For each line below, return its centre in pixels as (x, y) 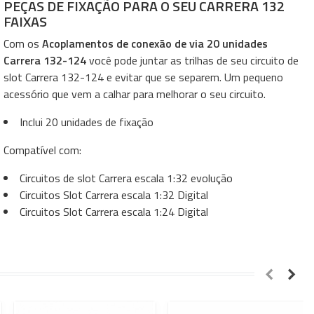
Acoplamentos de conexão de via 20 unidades (155, 43)
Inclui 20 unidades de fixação (87, 122)
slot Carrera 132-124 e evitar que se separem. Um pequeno (144, 77)
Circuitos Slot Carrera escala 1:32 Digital (114, 195)
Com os (23, 43)
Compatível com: (43, 150)
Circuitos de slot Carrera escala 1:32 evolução (127, 178)
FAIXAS (26, 21)
